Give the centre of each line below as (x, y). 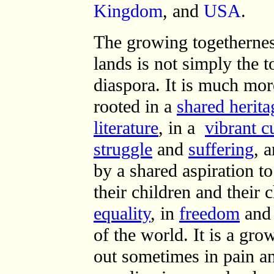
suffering (221, 149)
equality (122, 213)
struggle (123, 149)
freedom (209, 213)
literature (126, 128)
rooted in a (135, 106)
